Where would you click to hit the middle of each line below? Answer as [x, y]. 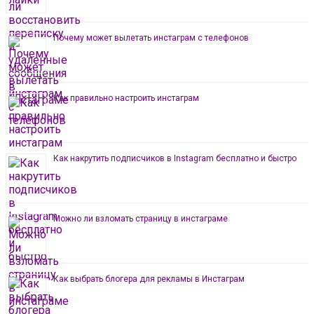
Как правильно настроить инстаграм [126, 98]
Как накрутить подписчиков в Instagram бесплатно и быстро [175, 158]
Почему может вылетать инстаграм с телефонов [151, 37]
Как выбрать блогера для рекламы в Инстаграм [149, 279]
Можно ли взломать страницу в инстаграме [141, 218]
